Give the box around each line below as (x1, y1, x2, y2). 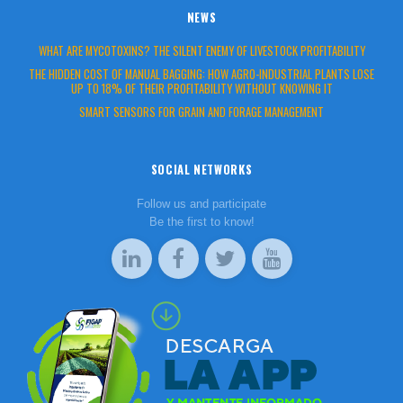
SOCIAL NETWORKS (150, 160, 253, 178)
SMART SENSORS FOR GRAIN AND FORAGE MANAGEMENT (79, 103, 324, 121)
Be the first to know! (148, 214, 255, 228)
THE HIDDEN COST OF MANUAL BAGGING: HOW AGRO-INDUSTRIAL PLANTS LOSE (29, 65, 374, 83)
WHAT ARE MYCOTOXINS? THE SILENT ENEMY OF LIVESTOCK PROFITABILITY (38, 41, 365, 59)
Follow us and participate (137, 196, 266, 210)
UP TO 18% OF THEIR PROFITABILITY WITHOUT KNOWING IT (70, 79, 333, 97)
